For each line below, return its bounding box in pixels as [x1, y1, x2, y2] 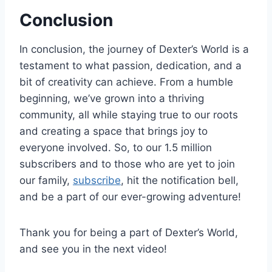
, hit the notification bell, [121, 174, 239, 187]
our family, [19, 174, 73, 187]
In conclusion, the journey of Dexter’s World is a [19, 43, 249, 56]
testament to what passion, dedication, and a [19, 59, 242, 72]
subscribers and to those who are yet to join [19, 158, 235, 171]
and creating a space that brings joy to [19, 125, 208, 138]
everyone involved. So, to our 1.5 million [19, 141, 212, 154]
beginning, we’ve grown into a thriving [19, 92, 204, 105]
